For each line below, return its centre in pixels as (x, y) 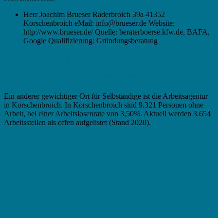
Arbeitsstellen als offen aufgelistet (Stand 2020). (77, 123)
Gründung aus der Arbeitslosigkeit (85, 76)
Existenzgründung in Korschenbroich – (95, 62)
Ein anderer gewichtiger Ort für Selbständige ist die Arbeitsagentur (106, 96)
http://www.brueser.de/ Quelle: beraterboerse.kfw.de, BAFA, (117, 32)
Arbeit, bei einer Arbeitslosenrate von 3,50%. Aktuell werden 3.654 (107, 114)
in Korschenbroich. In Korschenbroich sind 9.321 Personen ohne (104, 105)
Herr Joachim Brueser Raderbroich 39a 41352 (94, 15)
